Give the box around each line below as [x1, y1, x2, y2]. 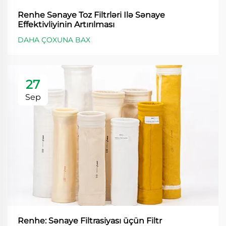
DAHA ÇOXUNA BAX [18, 35, 90, 45]
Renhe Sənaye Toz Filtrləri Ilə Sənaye [18, 10, 165, 20]
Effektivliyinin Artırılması [18, 20, 115, 30]
